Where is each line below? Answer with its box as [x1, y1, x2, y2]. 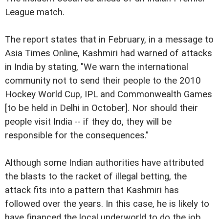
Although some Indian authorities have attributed [5, 157, 204, 169]
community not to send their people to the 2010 [5, 75, 201, 87]
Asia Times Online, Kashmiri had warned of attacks [5, 48, 212, 59]
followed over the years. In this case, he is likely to [5, 198, 209, 210]
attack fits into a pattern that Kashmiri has [5, 185, 179, 196]
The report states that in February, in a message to [5, 34, 214, 45]
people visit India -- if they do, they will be [5, 116, 172, 128]
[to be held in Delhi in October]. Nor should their [5, 103, 198, 114]
